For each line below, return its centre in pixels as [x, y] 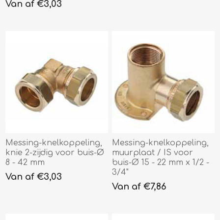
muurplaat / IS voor [153, 153]
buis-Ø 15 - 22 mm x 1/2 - [161, 163]
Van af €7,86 [139, 187]
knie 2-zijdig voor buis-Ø [55, 153]
